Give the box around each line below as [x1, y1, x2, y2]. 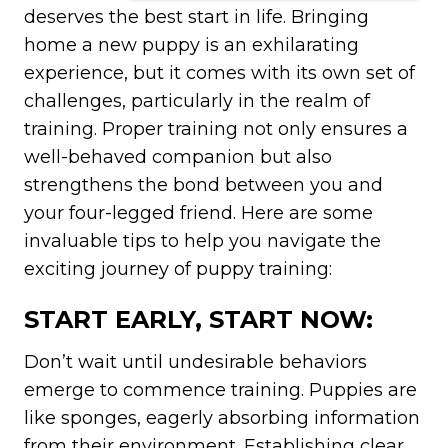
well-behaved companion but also [23, 145, 332, 168]
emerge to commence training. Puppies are [23, 378, 417, 401]
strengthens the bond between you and [23, 173, 383, 196]
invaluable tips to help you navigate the [23, 229, 381, 252]
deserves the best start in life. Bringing [23, 5, 369, 28]
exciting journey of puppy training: [23, 257, 332, 280]
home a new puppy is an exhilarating [23, 33, 359, 56]
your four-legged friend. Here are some [23, 201, 373, 224]
